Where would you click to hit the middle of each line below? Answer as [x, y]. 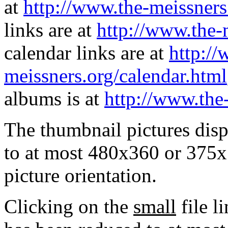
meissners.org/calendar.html [116, 76]
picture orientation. [80, 176]
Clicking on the [69, 207]
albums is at [54, 99]
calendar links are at [87, 53]
